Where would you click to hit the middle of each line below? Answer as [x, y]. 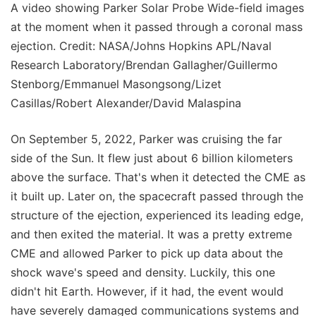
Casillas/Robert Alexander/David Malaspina [126, 103]
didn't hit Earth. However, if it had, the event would [147, 292]
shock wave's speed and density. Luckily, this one [143, 273]
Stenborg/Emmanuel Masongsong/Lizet [116, 84]
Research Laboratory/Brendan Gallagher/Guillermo [144, 65]
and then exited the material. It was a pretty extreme [151, 235]
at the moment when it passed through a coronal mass [157, 27]
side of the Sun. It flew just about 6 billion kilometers [152, 158]
